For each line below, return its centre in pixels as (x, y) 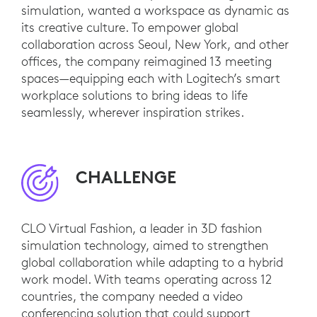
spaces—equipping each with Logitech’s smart (151, 79)
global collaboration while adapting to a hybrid (152, 263)
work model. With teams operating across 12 (146, 279)
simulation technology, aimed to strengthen (145, 246)
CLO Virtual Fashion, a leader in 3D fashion (142, 229)
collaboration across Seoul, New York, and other (155, 45)
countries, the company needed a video (132, 296)
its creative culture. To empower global (130, 28)
